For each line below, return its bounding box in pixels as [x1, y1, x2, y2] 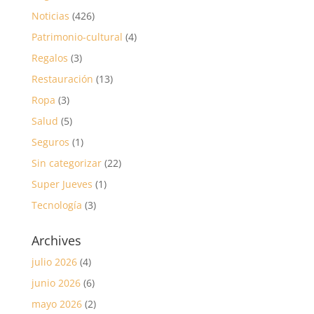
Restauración [31, 71, 93, 86]
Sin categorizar [31, 156, 102, 170]
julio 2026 [31, 254, 77, 268]
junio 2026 [31, 275, 81, 289]
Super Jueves [31, 177, 93, 191]
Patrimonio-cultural [31, 29, 123, 43]
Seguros [31, 135, 69, 149]
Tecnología [31, 198, 82, 212]
